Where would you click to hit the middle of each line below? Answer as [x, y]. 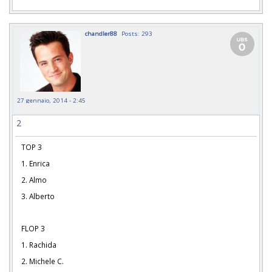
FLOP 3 [33, 229]
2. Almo [34, 179]
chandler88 [101, 34]
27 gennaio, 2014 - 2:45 [51, 100]
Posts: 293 [137, 34]
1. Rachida [39, 245]
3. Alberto [38, 196]
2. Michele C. [43, 261]
